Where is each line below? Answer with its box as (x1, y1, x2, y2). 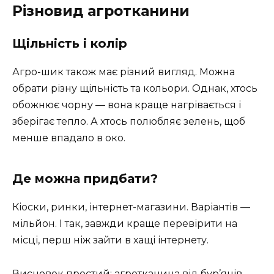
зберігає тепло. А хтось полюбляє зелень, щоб (12, 116, 245, 128)
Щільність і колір (12, 36, 127, 51)
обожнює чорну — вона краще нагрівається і (12, 99, 241, 111)
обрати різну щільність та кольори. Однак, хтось (12, 83, 257, 95)
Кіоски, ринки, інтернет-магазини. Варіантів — (12, 201, 250, 213)
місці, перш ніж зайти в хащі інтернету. (12, 234, 209, 246)
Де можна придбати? (12, 171, 158, 187)
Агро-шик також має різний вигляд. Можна (12, 66, 235, 78)
